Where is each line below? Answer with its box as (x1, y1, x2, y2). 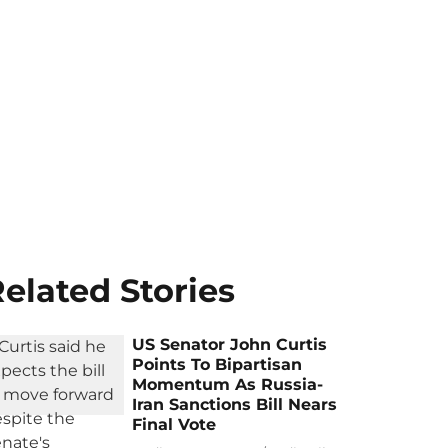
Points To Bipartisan (132, 355, 303, 374)
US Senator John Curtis (132, 335, 328, 354)
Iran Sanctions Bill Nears (132, 395, 338, 414)
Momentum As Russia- (132, 375, 324, 394)
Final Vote (132, 415, 217, 434)
